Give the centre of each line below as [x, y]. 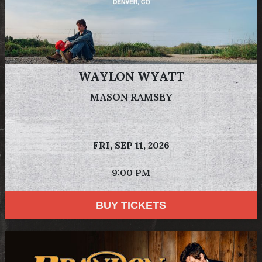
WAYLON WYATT [131, 76]
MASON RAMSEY [131, 97]
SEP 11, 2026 [142, 145]
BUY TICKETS [131, 205]
